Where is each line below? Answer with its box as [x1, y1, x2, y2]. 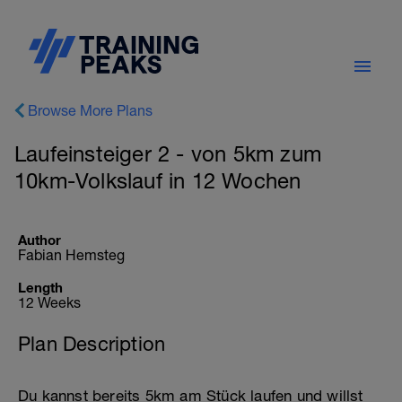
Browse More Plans [28, 102, 153, 118]
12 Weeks [18, 294, 81, 310]
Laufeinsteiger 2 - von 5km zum [14, 141, 322, 166]
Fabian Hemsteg [18, 247, 125, 263]
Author [18, 232, 61, 248]
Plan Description [18, 332, 166, 355]
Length [18, 279, 63, 295]
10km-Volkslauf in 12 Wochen [14, 168, 301, 193]
